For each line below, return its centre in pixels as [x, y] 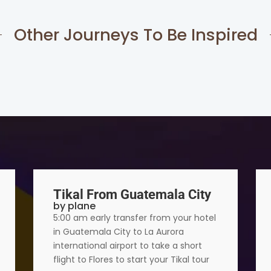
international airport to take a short [127, 246]
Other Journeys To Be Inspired [135, 34]
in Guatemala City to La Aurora [118, 232]
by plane [74, 206]
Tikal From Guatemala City [132, 195]
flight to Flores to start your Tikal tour [131, 260]
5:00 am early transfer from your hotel [134, 218]
